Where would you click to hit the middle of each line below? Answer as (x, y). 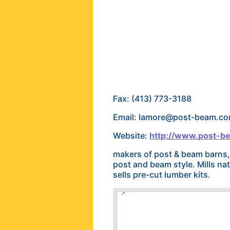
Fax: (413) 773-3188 (152, 99)
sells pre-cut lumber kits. (162, 175)
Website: (131, 136)
